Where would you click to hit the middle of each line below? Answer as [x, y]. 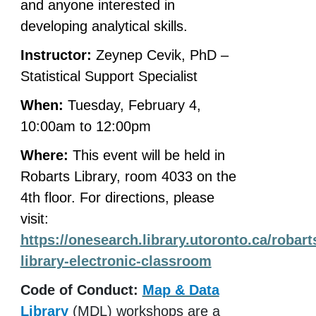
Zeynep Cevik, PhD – [160, 55]
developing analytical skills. [104, 26]
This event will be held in [146, 155]
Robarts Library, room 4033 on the [128, 176]
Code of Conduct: [79, 290]
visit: [34, 218]
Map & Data [181, 290]
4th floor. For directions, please [117, 197]
